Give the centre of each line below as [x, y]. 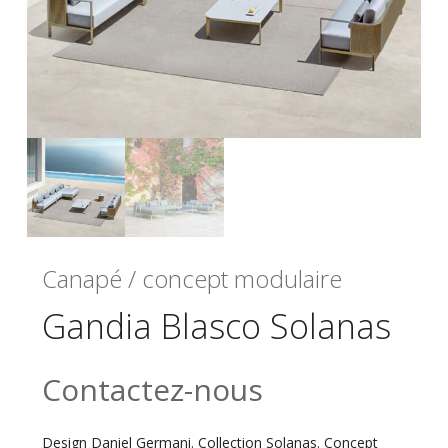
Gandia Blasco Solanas [216, 325]
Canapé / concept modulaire [191, 278]
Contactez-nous [152, 389]
